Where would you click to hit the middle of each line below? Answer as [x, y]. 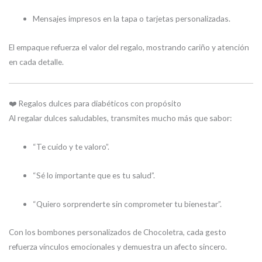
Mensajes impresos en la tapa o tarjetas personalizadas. [132, 19]
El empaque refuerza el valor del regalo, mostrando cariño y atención [129, 47]
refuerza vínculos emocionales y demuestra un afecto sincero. [118, 247]
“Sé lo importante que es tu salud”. [94, 175]
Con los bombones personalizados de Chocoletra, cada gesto [118, 232]
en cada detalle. [36, 62]
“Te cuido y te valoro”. [71, 146]
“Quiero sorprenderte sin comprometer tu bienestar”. [127, 204]
